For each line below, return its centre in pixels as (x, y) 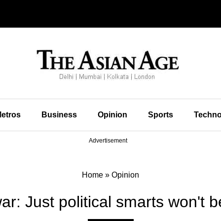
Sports (160, 115)
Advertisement (108, 141)
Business (59, 115)
